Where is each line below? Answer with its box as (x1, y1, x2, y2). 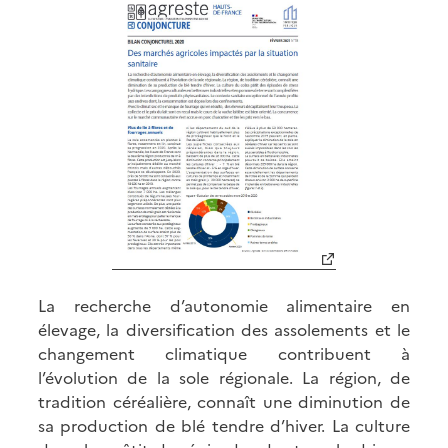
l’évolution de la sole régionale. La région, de (38, 365, 410, 390)
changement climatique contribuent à (38, 341, 410, 366)
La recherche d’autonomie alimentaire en (38, 293, 410, 318)
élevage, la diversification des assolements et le (38, 317, 410, 342)
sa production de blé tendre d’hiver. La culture (38, 413, 410, 438)
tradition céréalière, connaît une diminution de (38, 389, 410, 414)
